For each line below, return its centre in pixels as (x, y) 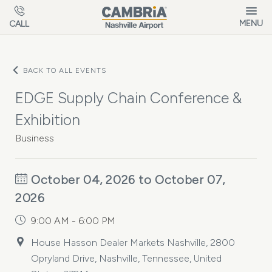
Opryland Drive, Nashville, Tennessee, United (126, 258)
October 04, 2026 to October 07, (126, 180)
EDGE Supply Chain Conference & (129, 98)
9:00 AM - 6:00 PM (73, 221)
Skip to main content (57, 9)
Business (35, 138)
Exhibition (48, 120)
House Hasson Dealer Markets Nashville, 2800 (133, 243)
